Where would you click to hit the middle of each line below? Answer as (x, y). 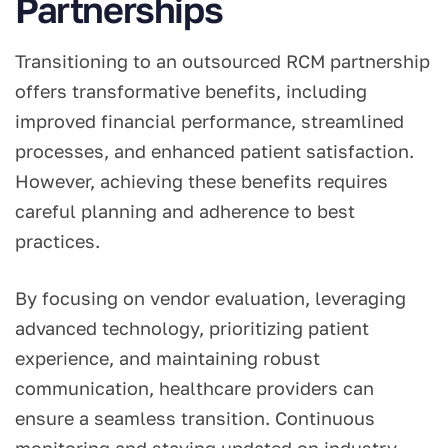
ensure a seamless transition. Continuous (195, 418)
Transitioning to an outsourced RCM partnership (222, 61)
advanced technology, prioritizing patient (192, 328)
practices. (57, 241)
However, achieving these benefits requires (201, 181)
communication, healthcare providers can (194, 388)
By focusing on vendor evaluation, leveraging (210, 298)
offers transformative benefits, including (191, 91)
